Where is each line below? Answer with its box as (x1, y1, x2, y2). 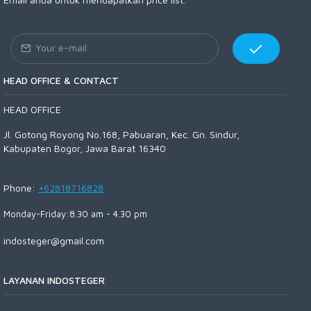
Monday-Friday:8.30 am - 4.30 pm (3, 208, 147, 219)
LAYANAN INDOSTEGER (3, 274, 105, 286)
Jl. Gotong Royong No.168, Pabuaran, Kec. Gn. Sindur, (3, 128, 239, 140)
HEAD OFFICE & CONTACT (3, 74, 119, 86)
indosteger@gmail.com (3, 234, 104, 246)
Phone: (3, 181, 38, 194)
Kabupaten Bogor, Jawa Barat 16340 (3, 142, 169, 154)
